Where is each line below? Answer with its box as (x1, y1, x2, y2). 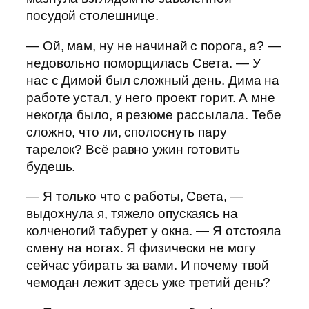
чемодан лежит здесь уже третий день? (26, 275, 271, 290)
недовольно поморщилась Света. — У (26, 55, 261, 70)
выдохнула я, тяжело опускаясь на (26, 206, 238, 221)
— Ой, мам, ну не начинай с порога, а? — (26, 38, 281, 53)
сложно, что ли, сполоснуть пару (26, 124, 227, 139)
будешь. (26, 159, 76, 174)
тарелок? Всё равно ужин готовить (26, 141, 240, 157)
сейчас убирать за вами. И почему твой (26, 258, 270, 273)
